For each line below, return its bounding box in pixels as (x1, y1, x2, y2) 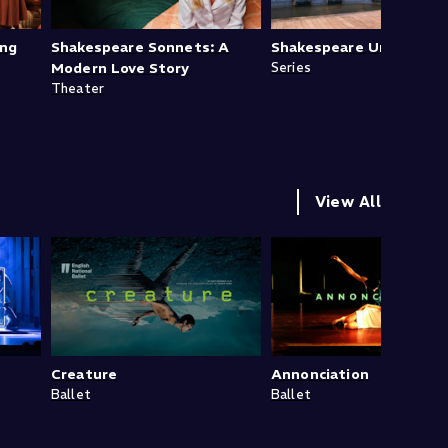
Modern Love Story (51, 59, 190, 78)
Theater (51, 80, 105, 98)
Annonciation (271, 364, 369, 383)
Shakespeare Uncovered (271, 38, 445, 57)
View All (314, 192, 381, 212)
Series (271, 59, 311, 77)
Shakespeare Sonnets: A (51, 38, 230, 57)
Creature (51, 364, 118, 383)
